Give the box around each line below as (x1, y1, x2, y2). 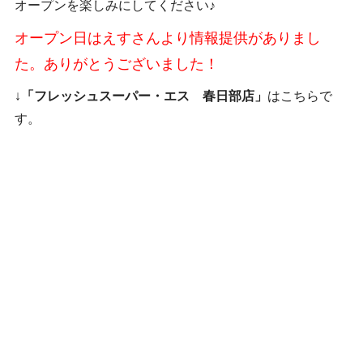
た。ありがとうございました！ (14, 55, 219, 72)
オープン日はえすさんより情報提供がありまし (14, 29, 321, 46)
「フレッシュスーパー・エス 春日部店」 (20, 88, 267, 103)
